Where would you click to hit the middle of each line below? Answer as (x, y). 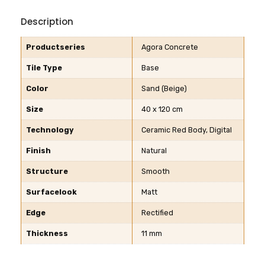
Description (47, 22)
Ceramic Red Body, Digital (187, 130)
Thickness (47, 234)
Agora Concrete (170, 47)
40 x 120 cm (162, 109)
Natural (154, 151)
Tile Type (44, 68)
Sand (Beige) (164, 89)
